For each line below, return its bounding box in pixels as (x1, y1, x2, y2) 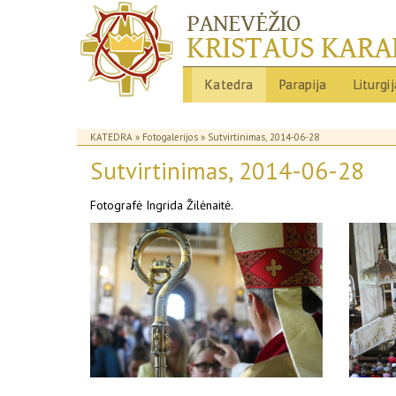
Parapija (279, 76, 327, 93)
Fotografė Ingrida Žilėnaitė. (90, 197, 233, 213)
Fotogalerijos (142, 131, 198, 143)
